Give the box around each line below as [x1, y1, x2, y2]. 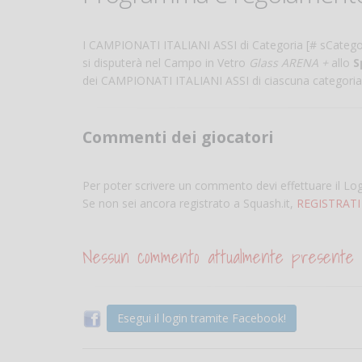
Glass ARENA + [249, 55, 328, 71]
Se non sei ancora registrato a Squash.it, [82, 196, 297, 212]
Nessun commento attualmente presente [82, 242, 354, 272]
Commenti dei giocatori [82, 126, 274, 149]
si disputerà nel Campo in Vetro [82, 55, 249, 71]
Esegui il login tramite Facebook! [117, 310, 286, 326]
